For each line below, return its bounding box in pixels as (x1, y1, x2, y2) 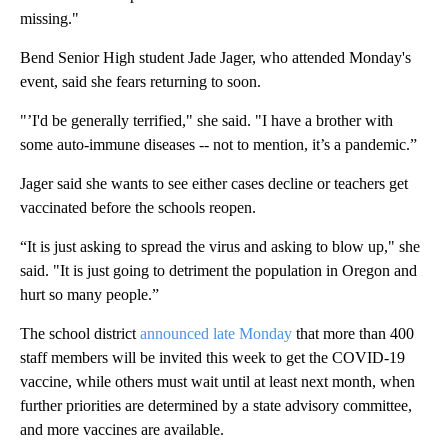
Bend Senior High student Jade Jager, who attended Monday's (20, 49, 411, 67)
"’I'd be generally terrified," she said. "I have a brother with (20, 112, 393, 130)
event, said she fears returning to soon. (20, 73, 261, 91)
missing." (20, 10, 79, 28)
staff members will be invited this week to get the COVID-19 (20, 349, 405, 367)
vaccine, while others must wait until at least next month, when (20, 373, 415, 391)
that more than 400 (296, 325, 414, 343)
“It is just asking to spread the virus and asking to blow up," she (20, 238, 420, 256)
